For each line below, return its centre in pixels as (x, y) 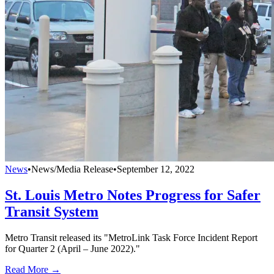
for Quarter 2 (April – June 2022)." (72, 248)
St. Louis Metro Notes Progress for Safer (133, 195)
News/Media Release (72, 169)
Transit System (52, 211)
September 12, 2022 (156, 169)
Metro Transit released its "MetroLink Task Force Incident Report (131, 237)
